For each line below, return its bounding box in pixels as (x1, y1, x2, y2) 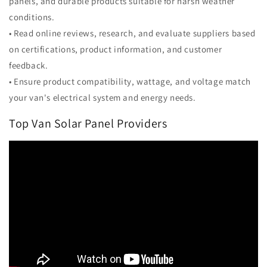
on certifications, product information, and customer (9, 44, 222, 55)
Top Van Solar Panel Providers (9, 115, 167, 131)
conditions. (9, 11, 55, 23)
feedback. (9, 60, 48, 72)
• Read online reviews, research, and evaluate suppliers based (9, 27, 256, 39)
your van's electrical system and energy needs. (9, 92, 196, 104)
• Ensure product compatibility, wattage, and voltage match (9, 76, 251, 88)
